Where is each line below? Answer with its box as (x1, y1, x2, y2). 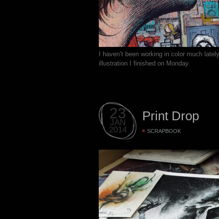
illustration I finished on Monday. (99, 60, 190, 67)
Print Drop (142, 108, 199, 123)
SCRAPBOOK (147, 128, 181, 134)
